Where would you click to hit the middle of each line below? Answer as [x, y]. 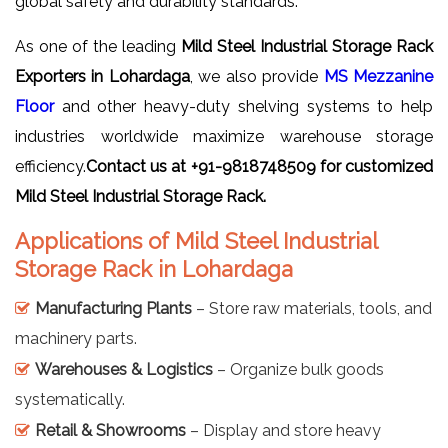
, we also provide [256, 76]
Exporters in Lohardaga [102, 76]
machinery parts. [76, 338]
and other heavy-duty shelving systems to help [243, 106]
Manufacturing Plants [113, 308]
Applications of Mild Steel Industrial [196, 240]
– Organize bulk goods [298, 369]
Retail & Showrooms [110, 430]
